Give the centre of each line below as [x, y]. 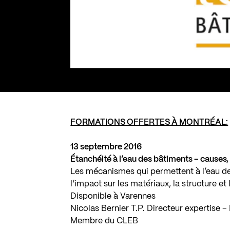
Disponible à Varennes [113, 196]
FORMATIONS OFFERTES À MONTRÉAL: [149, 122]
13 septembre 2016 [106, 147]
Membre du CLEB [104, 221]
